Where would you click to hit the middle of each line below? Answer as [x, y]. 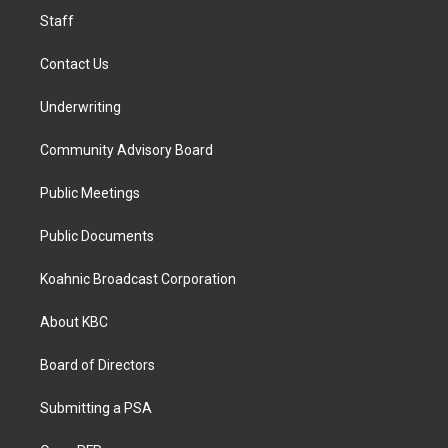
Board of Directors [97, 365]
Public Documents [97, 236]
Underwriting [80, 107]
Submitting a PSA [96, 408]
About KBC [74, 322]
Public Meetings [90, 193]
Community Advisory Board [126, 150]
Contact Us [74, 64]
